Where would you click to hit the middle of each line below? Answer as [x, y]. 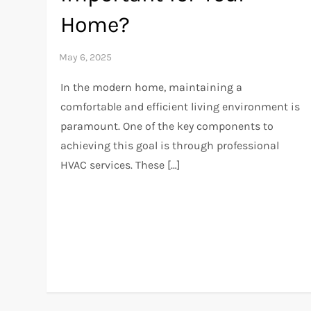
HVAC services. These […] [121, 165]
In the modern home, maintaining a [152, 87]
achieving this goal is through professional [170, 145]
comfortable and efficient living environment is [180, 106]
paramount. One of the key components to [167, 126]
